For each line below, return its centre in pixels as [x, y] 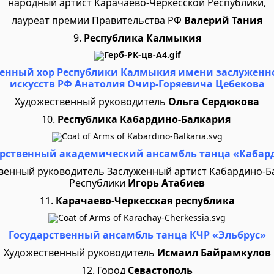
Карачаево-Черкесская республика [144, 201]
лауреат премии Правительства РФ [98, 20]
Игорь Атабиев [166, 183]
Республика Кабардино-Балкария [144, 119]
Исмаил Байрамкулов [213, 253]
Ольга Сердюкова [214, 102]
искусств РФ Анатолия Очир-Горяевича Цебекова [137, 84]
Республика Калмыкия [142, 38]
